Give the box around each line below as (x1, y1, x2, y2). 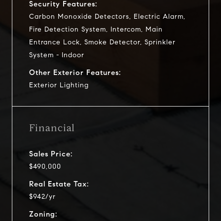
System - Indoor (29, 50, 84, 59)
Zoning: (29, 209, 57, 219)
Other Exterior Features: (29, 68, 121, 77)
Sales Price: (29, 149, 73, 158)
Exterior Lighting (29, 80, 89, 89)
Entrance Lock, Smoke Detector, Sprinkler (29, 37, 176, 46)
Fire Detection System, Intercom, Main (29, 25, 163, 34)
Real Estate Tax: (29, 179, 89, 188)
